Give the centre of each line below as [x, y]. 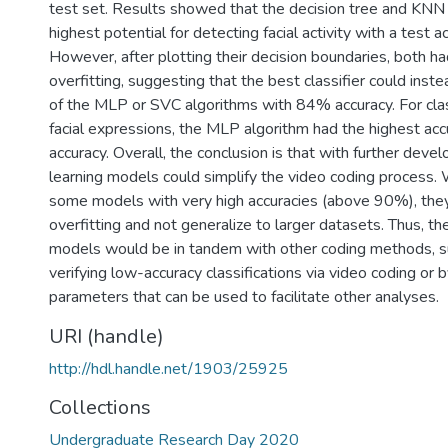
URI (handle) [106, 336]
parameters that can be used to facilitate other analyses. [244, 297]
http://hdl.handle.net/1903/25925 [168, 369]
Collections [100, 407]
